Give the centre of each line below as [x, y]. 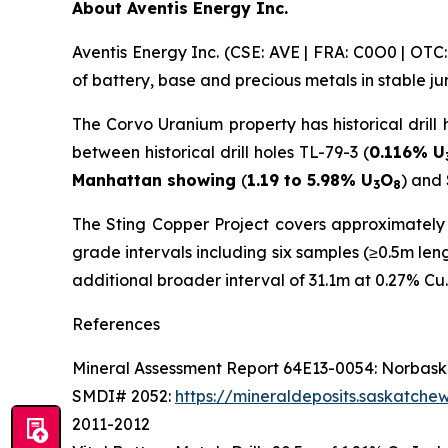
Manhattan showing [156, 179]
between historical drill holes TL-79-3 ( [220, 151]
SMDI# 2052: [123, 395]
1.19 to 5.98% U [310, 179]
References [116, 323]
